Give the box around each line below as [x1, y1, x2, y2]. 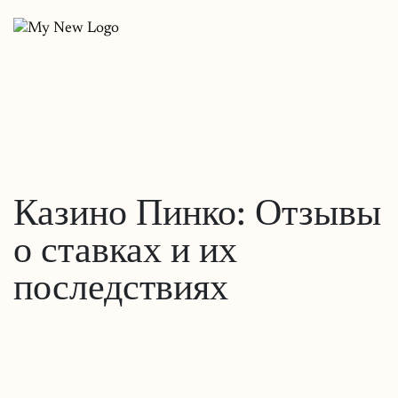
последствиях [13, 272, 228, 309]
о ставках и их [13, 235, 237, 272]
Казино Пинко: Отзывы [13, 197, 381, 235]
